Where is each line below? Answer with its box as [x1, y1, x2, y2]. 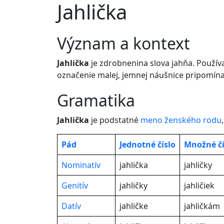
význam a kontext [66, 32, 190, 54]
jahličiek [184, 180, 214, 191]
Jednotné [119, 139, 155, 150]
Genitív [61, 180, 88, 191]
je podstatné [89, 114, 140, 125]
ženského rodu [164, 114, 221, 125]
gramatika [68, 89, 135, 111]
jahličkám [184, 200, 220, 211]
